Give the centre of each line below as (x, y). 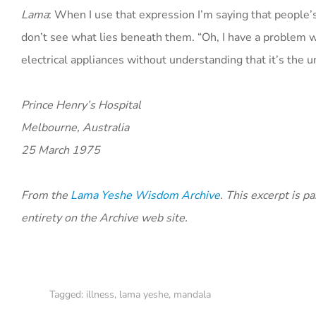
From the (46, 195)
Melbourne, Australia (75, 128)
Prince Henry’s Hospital (81, 105)
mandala (192, 294)
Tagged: (68, 294)
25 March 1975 (61, 150)
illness (100, 294)
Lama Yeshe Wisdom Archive (145, 195)
